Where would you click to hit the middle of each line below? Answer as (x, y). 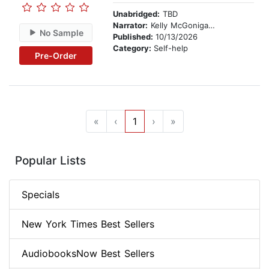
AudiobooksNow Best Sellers (88, 254)
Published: (134, 37)
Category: (133, 48)
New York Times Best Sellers (88, 224)
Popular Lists (50, 161)
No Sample (62, 32)
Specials (41, 195)
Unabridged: (136, 14)
